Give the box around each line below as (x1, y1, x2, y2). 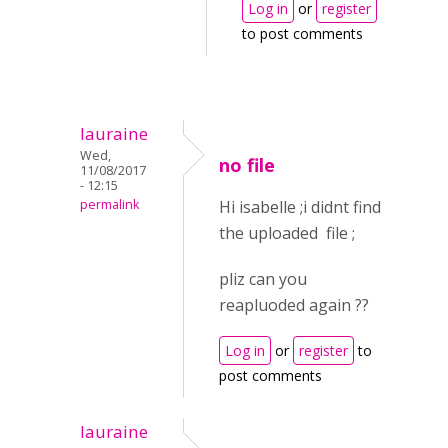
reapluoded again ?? (219, 294, 369, 316)
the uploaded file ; (219, 222, 359, 244)
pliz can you (219, 268, 307, 290)
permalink (80, 196, 139, 213)
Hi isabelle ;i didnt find (219, 196, 381, 218)
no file (219, 153, 275, 177)
